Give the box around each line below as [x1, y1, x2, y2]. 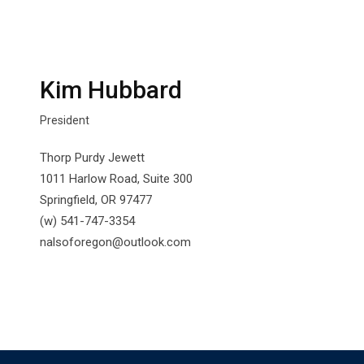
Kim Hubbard [40, 76, 182, 104]
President [40, 114, 89, 127]
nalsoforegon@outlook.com [40, 235, 191, 249]
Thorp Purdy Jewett [40, 150, 145, 165]
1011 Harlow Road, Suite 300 [40, 171, 193, 186]
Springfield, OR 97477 [40, 193, 152, 207]
